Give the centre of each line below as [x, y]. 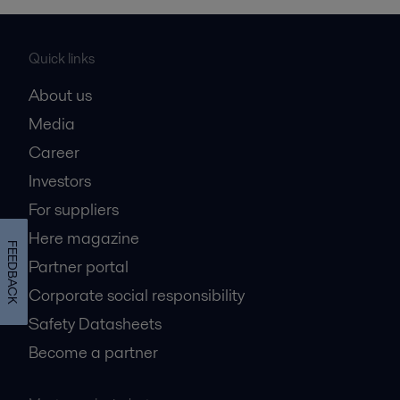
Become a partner [93, 352]
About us [60, 95]
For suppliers [74, 209]
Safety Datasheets [95, 324]
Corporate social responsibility [137, 295]
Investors [60, 181]
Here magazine [84, 238]
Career [54, 152]
